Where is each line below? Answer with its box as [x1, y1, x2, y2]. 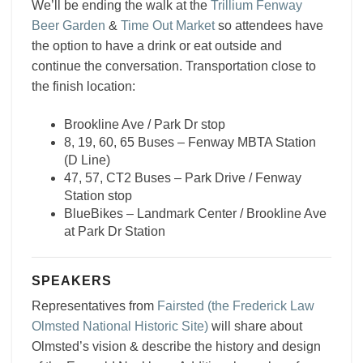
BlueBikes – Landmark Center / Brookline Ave [64, 207, 327, 220]
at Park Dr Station [64, 224, 165, 238]
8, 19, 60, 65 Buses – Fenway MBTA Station [64, 135, 316, 149]
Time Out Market [121, 19, 215, 32]
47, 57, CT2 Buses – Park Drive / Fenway [64, 171, 301, 185]
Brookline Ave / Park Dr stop [64, 117, 225, 131]
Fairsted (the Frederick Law [157, 299, 314, 313]
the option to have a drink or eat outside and [32, 39, 282, 53]
